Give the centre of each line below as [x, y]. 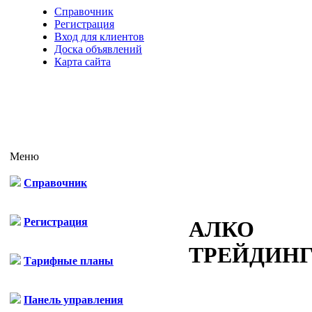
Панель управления [73, 300]
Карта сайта [83, 62]
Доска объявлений [98, 49]
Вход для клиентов [99, 37]
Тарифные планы [69, 261]
